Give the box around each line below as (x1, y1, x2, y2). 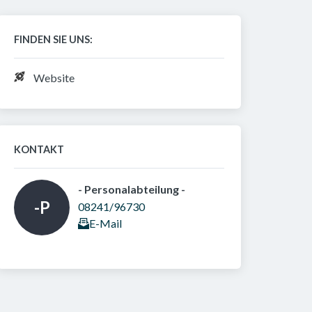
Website (33, 71, 75, 84)
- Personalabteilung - (78, 182, 187, 196)
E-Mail (89, 217, 122, 230)
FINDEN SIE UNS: (14, 33, 93, 45)
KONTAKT (14, 143, 64, 155)
